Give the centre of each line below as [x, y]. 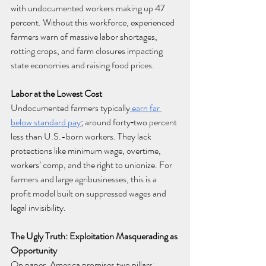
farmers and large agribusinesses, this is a [85, 179]
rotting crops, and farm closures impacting [88, 51]
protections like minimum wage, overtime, [87, 151]
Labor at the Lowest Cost [56, 94]
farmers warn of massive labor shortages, [85, 37]
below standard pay [46, 122]
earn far [146, 108]
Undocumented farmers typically [70, 108]
